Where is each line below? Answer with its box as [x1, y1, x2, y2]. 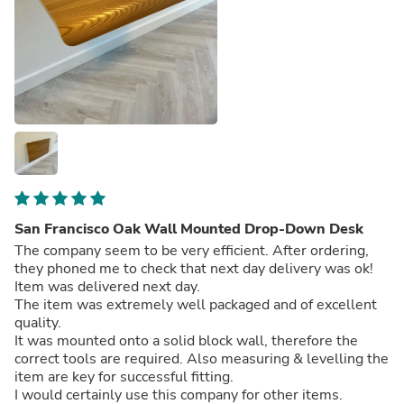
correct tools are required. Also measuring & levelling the [14, 348, 389, 369]
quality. [14, 312, 65, 333]
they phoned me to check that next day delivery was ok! [14, 258, 377, 279]
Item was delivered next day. [14, 276, 204, 297]
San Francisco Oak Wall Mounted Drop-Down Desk [14, 218, 363, 239]
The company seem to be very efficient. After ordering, [14, 240, 369, 261]
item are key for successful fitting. [14, 366, 237, 387]
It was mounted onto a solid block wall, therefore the [14, 330, 358, 351]
